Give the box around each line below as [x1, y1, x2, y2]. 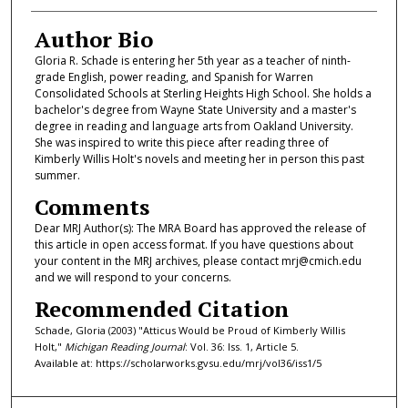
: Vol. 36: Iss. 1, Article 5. [184, 340, 299, 354]
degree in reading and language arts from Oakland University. [34, 117, 353, 134]
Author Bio [34, 24, 153, 54]
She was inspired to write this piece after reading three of [34, 134, 329, 150]
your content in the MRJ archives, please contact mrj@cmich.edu [34, 252, 362, 269]
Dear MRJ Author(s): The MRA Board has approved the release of [34, 219, 366, 236]
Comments [34, 191, 149, 221]
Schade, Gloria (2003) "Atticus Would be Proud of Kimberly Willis [34, 323, 345, 338]
